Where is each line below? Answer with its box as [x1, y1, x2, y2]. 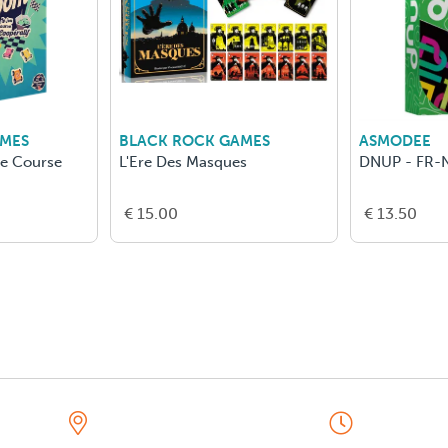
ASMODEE [359, 132, 432, 151]
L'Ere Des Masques [118, 153, 247, 172]
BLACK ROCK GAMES [118, 132, 270, 151]
